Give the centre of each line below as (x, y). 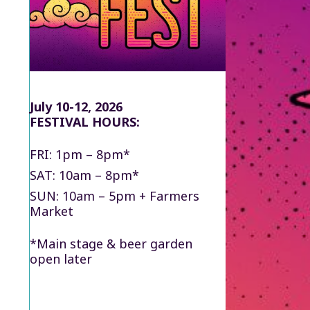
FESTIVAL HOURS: (85, 121)
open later (61, 258)
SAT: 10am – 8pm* (85, 175)
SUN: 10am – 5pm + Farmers (115, 195)
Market (52, 211)
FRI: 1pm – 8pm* (80, 154)
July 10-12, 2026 (76, 106)
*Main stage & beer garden (111, 243)
